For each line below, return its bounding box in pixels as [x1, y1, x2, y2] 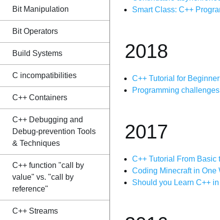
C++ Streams [12, 207, 58, 215]
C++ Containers [12, 93, 67, 102]
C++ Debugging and [12, 115, 83, 124]
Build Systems [12, 49, 62, 57]
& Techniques [12, 139, 60, 147]
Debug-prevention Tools [12, 127, 96, 136]
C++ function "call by [12, 161, 84, 169]
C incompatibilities [12, 71, 77, 80]
